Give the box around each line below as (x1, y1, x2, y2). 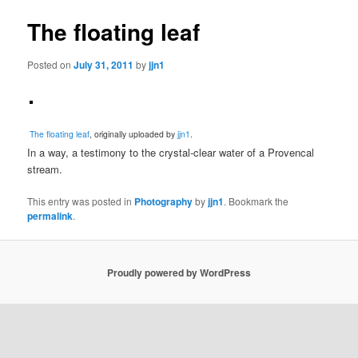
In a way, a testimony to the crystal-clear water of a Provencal (27, 145, 315, 161)
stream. (27, 161, 63, 177)
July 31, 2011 (74, 58, 134, 73)
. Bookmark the (224, 194, 289, 209)
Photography (134, 194, 193, 209)
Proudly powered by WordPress (107, 265, 251, 280)
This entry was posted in (27, 194, 135, 209)
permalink (27, 209, 74, 224)
